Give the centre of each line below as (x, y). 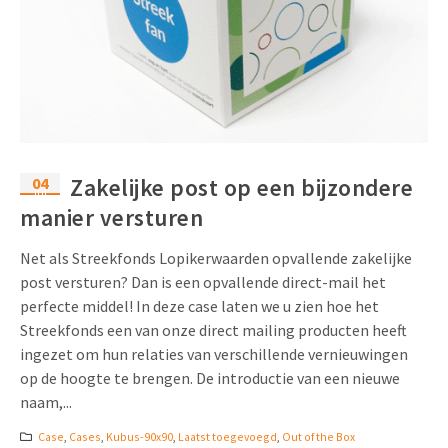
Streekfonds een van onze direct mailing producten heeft (213, 330)
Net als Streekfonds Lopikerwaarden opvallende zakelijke (216, 258)
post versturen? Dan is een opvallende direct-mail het (203, 282)
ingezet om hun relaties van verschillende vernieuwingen (214, 354)
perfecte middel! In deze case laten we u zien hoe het (199, 306)
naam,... (46, 402)
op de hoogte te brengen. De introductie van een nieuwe (210, 378)
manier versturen (111, 218)
